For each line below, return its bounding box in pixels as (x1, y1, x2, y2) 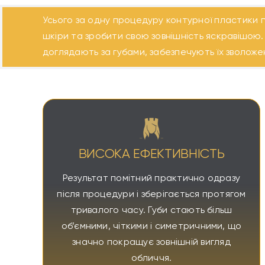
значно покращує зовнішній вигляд (72, 238, 231, 247)
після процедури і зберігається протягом (57, 190, 246, 199)
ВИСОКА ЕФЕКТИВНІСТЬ (78, 148, 225, 161)
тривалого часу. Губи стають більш (70, 206, 232, 215)
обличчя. (131, 254, 172, 263)
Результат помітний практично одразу (62, 174, 241, 183)
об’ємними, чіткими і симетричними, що (61, 222, 242, 231)
